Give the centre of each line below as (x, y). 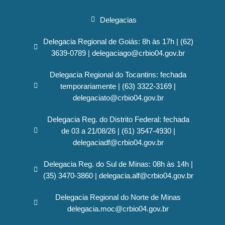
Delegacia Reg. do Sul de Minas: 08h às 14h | (118, 164)
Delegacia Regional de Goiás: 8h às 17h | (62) (118, 41)
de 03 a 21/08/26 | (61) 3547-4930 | (118, 131)
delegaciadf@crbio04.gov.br (118, 142)
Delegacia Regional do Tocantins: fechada (118, 74)
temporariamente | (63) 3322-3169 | (118, 86)
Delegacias (118, 20)
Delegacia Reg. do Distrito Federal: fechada (118, 119)
